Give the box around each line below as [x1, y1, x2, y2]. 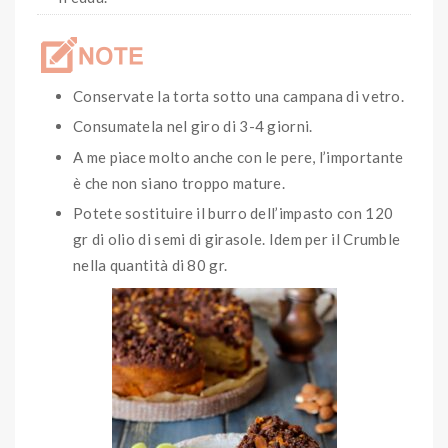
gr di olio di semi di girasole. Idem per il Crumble [73, 230, 401, 249]
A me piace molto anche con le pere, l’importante [73, 147, 404, 166]
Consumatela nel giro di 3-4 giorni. [73, 117, 313, 136]
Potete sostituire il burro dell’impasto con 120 [73, 204, 394, 223]
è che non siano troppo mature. [73, 173, 286, 192]
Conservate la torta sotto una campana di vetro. [73, 86, 405, 105]
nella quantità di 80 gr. [73, 256, 228, 275]
